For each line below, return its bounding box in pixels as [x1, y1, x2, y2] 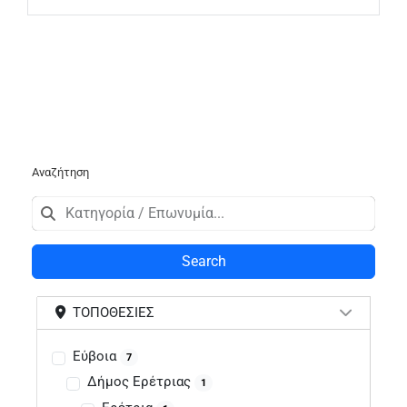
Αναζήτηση [32, 164, 89, 179]
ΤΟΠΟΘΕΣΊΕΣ [68, 303, 154, 321]
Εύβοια [72, 347, 120, 364]
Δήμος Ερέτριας [86, 373, 194, 391]
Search [181, 252, 226, 270]
